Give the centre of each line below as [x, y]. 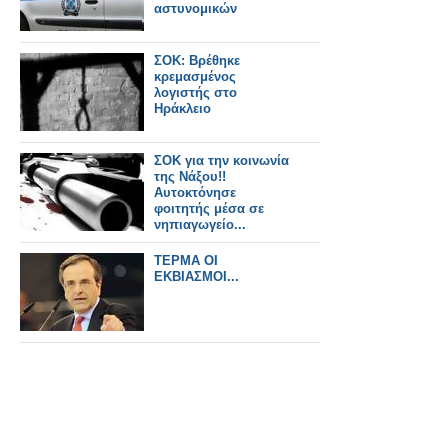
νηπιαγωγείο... [200, 224]
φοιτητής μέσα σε [209, 208]
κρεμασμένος [195, 76]
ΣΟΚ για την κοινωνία [221, 160]
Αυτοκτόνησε [195, 192]
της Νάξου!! [190, 176]
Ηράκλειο [182, 108]
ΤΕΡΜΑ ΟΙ [186, 260]
